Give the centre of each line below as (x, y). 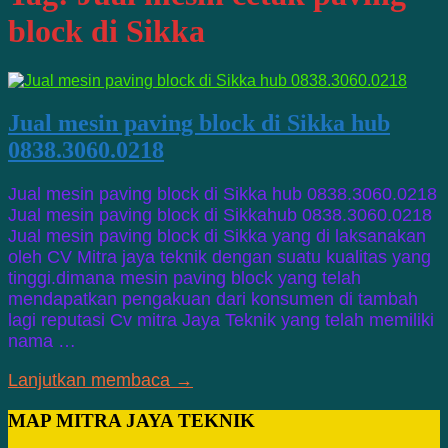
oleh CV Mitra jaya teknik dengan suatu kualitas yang (219, 256)
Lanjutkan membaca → (100, 379)
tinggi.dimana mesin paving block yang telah (184, 277)
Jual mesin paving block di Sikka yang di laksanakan (217, 235)
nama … (42, 340)
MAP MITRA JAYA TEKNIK (131, 420)
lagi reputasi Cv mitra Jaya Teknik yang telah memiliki (221, 319)
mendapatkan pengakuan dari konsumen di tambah (213, 298)
